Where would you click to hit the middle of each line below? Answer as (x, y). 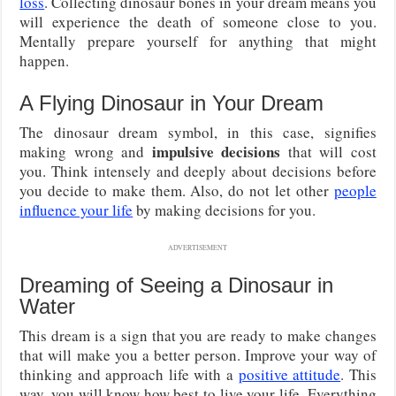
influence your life (76, 209)
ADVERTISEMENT (198, 247)
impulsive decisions (216, 151)
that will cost (328, 151)
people (355, 190)
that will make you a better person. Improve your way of (198, 354)
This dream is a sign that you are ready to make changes (198, 335)
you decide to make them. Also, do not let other (177, 190)
